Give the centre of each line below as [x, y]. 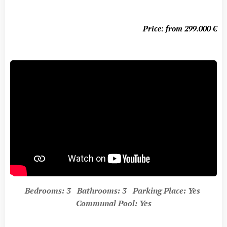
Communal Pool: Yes [113, 203]
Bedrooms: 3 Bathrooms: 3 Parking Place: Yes [113, 191]
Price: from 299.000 [177, 28]
